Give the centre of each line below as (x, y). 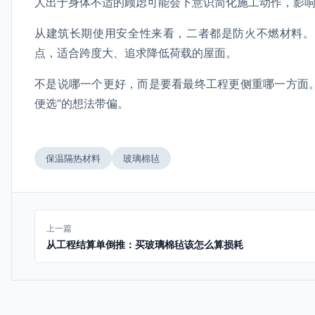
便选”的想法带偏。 (82, 103)
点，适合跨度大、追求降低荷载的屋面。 (136, 53)
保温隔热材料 (73, 158)
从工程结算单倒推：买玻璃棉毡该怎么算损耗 (145, 244)
